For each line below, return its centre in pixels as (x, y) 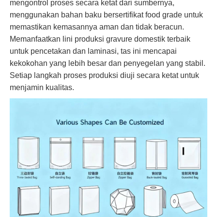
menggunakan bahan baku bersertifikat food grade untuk (106, 15)
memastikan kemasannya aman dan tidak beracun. (97, 27)
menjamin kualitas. (42, 87)
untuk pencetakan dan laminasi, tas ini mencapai (93, 51)
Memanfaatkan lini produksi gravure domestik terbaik (100, 39)
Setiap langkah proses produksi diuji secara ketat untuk (104, 75)
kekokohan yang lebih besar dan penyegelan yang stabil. (108, 63)
